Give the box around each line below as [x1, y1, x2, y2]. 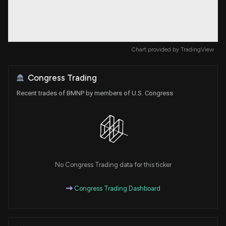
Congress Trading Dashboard [72, 184, 160, 192]
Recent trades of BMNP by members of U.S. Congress [17, 89, 173, 97]
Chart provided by [132, 45, 181, 53]
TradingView [181, 45, 214, 53]
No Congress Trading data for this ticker [54, 160, 172, 168]
